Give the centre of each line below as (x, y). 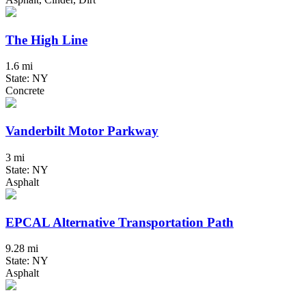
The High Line (46, 40)
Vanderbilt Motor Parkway (82, 131)
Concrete (25, 91)
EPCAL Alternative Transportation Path (120, 222)
